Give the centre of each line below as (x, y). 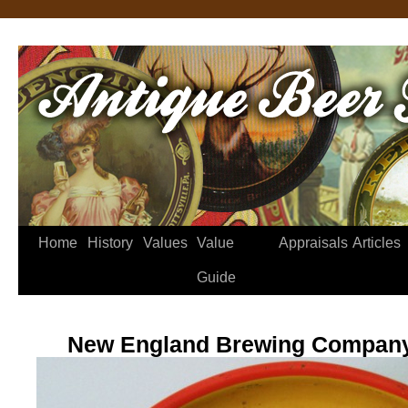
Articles (377, 243)
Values (165, 243)
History (110, 243)
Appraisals (313, 243)
